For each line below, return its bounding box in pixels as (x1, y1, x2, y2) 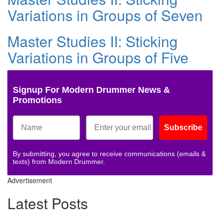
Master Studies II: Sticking (7, 30, 178, 52)
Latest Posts (7, 192, 88, 214)
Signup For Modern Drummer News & (13, 84, 170, 95)
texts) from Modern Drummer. (13, 157, 105, 165)
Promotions (13, 95, 62, 105)
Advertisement (7, 175, 52, 185)
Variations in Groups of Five (7, 46, 189, 68)
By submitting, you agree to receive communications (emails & (13, 149, 206, 158)
